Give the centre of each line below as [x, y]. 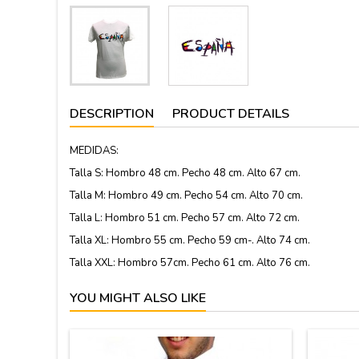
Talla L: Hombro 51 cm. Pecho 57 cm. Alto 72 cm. [185, 218]
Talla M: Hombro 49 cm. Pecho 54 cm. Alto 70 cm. [186, 196]
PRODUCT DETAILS [231, 114]
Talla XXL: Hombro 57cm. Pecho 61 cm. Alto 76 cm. [190, 263]
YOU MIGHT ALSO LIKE [138, 298]
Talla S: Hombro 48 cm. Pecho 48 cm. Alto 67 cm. [185, 173]
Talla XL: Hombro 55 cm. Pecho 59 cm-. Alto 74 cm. [190, 240]
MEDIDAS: [94, 151]
